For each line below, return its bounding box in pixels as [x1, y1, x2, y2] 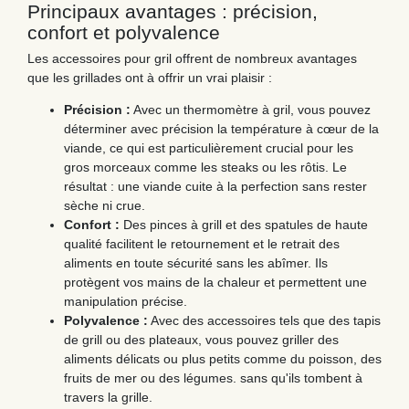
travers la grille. [64, 389, 152, 404]
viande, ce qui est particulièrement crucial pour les [64, 140, 353, 155]
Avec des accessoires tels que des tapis [148, 312, 381, 328]
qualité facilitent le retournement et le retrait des [64, 236, 340, 251]
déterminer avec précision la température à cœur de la [64, 121, 379, 136]
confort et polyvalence [27, 21, 220, 43]
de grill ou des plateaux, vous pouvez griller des [64, 331, 339, 347]
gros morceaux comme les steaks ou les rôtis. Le [64, 159, 347, 174]
